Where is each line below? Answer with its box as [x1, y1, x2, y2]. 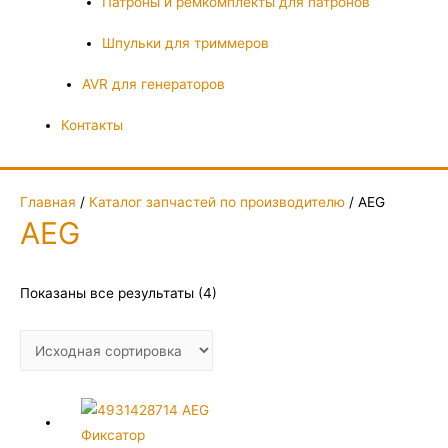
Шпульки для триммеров [102, 35, 270, 52]
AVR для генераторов [81, 76, 225, 93]
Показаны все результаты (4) [20, 285, 217, 302]
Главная [20, 194, 76, 211]
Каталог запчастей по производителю [89, 194, 345, 211]
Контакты [61, 117, 124, 134]
